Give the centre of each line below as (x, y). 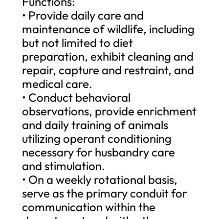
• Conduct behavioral (76, 97)
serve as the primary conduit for (104, 193)
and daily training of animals (95, 124)
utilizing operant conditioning (97, 138)
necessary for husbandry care (98, 152)
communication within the (88, 207)
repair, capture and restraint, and (108, 70)
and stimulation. (63, 165)
